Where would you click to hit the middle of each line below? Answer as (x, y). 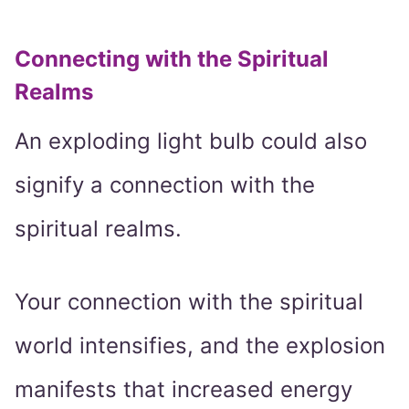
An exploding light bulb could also (191, 142)
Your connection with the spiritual (189, 302)
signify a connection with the (165, 185)
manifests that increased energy (184, 390)
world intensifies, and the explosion (200, 346)
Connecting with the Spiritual (172, 59)
